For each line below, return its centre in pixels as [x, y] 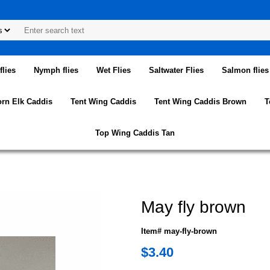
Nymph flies [56, 70]
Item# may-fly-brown [179, 231]
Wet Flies [113, 70]
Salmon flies [245, 70]
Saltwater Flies [176, 70]
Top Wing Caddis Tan [135, 133]
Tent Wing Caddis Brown [200, 101]
